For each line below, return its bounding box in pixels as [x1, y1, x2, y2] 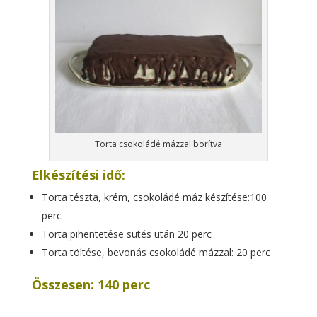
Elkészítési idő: [31, 166, 125, 183]
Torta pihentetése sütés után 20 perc [41, 227, 212, 241]
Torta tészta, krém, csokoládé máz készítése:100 [41, 190, 267, 204]
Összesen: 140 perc [31, 276, 150, 293]
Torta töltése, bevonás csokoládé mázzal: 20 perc [41, 246, 270, 259]
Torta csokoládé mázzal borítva [94, 138, 222, 150]
